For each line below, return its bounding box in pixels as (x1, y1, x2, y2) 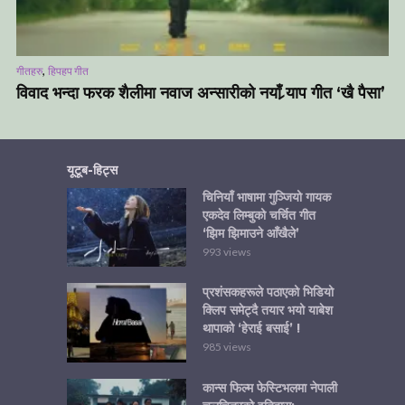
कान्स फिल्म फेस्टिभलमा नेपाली (202, 380, 337, 397)
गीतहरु (16, 63, 42, 78)
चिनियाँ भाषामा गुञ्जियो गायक (202, 188, 331, 205)
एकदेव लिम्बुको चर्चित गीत (202, 206, 316, 223)
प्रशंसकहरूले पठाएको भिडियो (202, 284, 334, 301)
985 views (202, 340, 251, 354)
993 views (202, 244, 251, 259)
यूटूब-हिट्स (67, 161, 118, 178)
